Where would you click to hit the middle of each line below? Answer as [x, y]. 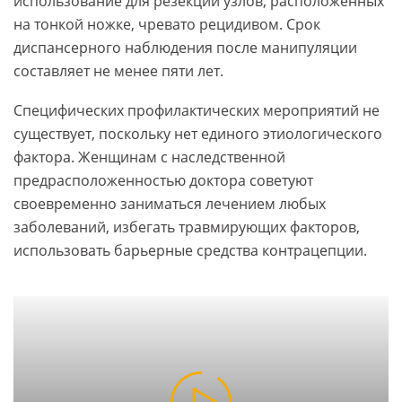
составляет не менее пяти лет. [118, 71]
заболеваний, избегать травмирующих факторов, [187, 227]
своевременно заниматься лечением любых [170, 204]
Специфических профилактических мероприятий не [197, 111]
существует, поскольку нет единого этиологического [198, 134]
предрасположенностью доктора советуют [163, 181]
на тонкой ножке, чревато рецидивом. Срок [167, 25]
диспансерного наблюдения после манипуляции [185, 48]
